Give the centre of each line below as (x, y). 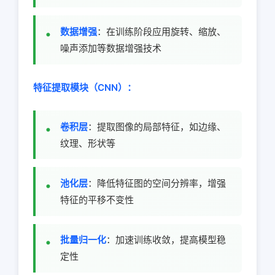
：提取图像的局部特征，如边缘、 (157, 126)
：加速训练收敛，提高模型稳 (166, 240)
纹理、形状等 (88, 143)
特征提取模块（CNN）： (85, 87)
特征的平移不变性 (97, 199)
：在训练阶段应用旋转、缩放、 (161, 31)
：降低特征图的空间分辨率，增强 (157, 183)
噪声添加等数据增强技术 (111, 48)
